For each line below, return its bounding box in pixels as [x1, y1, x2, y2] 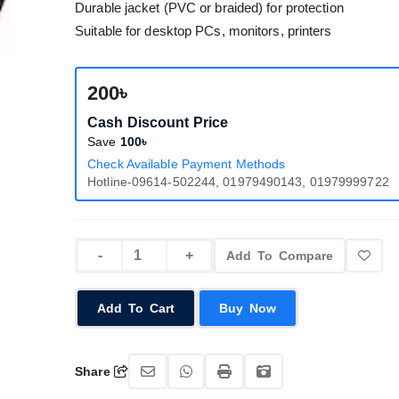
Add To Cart [97, 301, 175, 315]
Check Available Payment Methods [87, 157, 286, 171]
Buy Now [249, 301, 277, 315]
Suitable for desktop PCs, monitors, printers [75, 23, 332, 38]
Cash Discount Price [87, 115, 229, 130]
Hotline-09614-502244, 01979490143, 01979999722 [87, 175, 389, 189]
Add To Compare [226, 248, 334, 263]
